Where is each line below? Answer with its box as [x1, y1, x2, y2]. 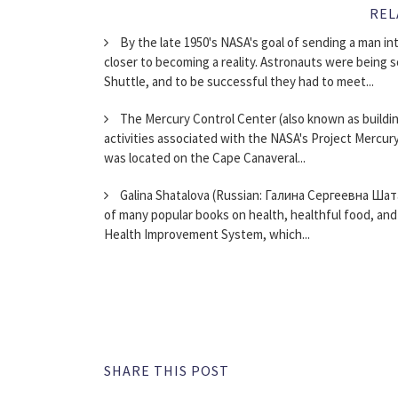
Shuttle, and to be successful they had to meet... [104, 73, 374, 91]
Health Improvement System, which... [104, 226, 310, 243]
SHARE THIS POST [104, 362, 229, 380]
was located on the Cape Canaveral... [104, 149, 306, 167]
